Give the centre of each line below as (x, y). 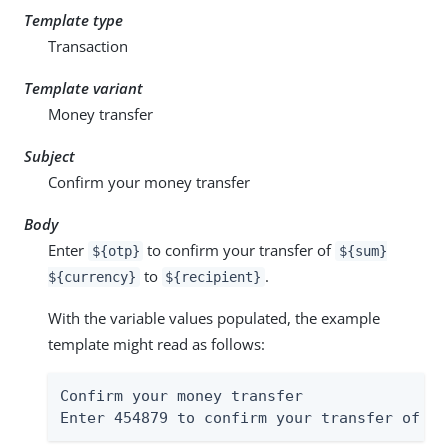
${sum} (362, 250)
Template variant (83, 87)
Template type (73, 19)
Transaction (88, 45)
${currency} (92, 276)
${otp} (115, 250)
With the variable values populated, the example (214, 317)
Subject (49, 155)
